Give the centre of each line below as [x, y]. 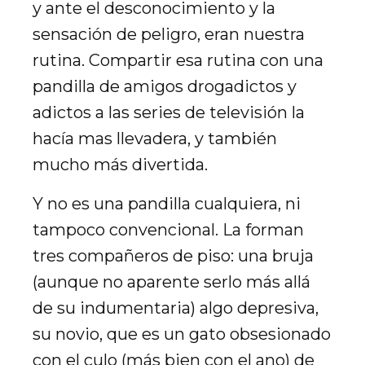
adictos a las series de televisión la [169, 112]
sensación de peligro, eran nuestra [169, 34]
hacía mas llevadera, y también [155, 139]
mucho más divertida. [120, 165]
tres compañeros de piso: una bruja [173, 256]
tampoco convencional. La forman [168, 230]
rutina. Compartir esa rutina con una [178, 60]
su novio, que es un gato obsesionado [182, 334]
